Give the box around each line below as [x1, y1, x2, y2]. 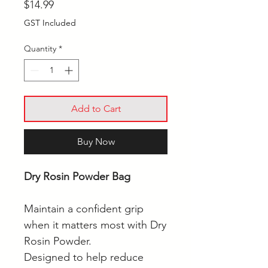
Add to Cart [71, 103, 121, 115]
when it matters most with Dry [24, 218, 166, 232]
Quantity [24, 43, 56, 54]
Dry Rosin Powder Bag [24, 170, 130, 184]
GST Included [24, 17, 76, 29]
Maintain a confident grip [24, 202, 144, 216]
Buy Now [77, 136, 115, 148]
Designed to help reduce [24, 251, 144, 264]
